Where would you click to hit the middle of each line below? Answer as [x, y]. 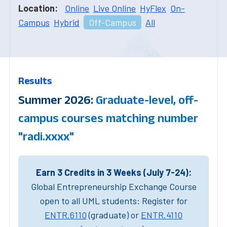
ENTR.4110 [162, 215]
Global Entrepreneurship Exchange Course [113, 186]
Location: [38, 8]
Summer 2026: [57, 99]
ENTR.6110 [66, 215]
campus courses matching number [108, 118]
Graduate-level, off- [147, 99]
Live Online [115, 8]
